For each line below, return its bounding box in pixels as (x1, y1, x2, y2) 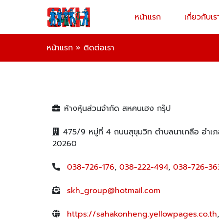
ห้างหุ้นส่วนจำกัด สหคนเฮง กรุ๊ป (64, 103, 171, 114)
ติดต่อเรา (84, 42, 114, 54)
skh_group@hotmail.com (67, 185, 160, 197)
